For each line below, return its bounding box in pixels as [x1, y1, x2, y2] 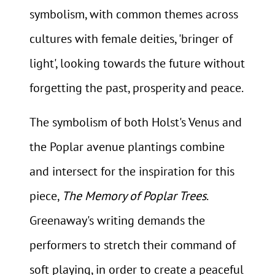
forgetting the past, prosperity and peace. [29, 80, 244, 96]
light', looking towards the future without [29, 55, 245, 72]
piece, [29, 188, 62, 204]
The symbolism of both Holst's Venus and [29, 114, 242, 131]
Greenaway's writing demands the [29, 212, 205, 229]
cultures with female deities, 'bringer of [29, 31, 233, 47]
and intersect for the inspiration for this [29, 163, 234, 180]
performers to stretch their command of [29, 237, 236, 254]
